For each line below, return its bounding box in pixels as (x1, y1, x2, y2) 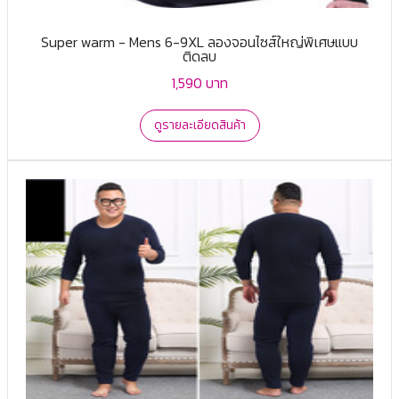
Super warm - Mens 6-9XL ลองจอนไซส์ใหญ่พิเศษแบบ (41, 31, 358, 53)
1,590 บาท (171, 72, 228, 94)
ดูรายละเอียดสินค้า (153, 116, 246, 134)
